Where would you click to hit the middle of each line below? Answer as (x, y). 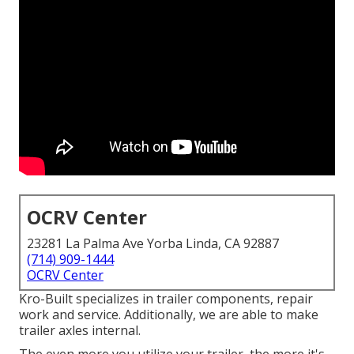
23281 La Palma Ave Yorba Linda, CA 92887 (153, 244)
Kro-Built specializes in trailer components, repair (166, 299)
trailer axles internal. (80, 331)
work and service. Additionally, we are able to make (169, 315)
